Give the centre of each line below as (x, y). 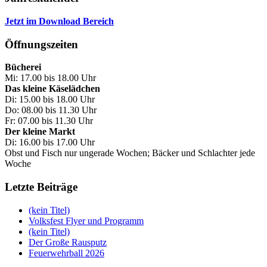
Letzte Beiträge (41, 187)
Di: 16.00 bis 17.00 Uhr (50, 142)
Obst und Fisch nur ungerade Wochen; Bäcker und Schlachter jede (130, 153)
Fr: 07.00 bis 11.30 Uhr (49, 121)
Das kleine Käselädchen (52, 89)
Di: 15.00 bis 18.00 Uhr (50, 100)
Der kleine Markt (40, 132)
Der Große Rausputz (68, 242)
